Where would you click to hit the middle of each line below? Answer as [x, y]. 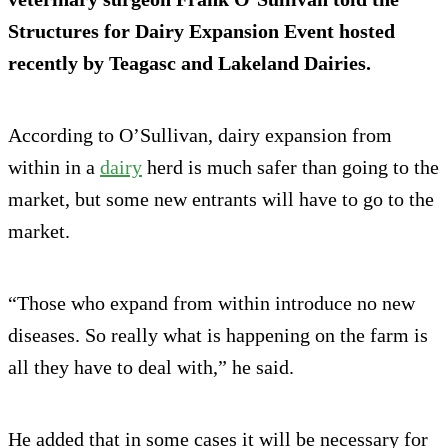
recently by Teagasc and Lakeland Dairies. [189, 63]
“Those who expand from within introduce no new [211, 303]
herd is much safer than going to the [290, 167]
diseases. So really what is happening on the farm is [218, 335]
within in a [54, 167]
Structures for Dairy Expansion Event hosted [201, 31]
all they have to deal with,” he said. [151, 367]
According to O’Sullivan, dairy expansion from [200, 135]
